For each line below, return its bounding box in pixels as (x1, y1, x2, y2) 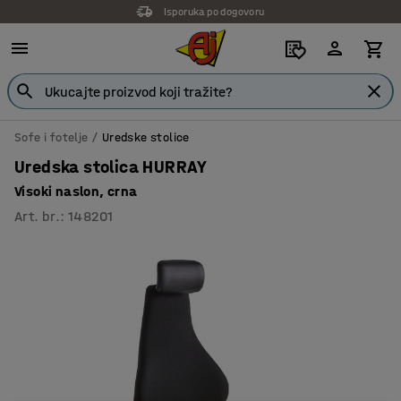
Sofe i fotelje (14, 130, 89, 145)
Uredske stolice (101, 130, 190, 145)
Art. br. (14, 208, 61, 225)
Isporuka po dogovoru (163, 5, 265, 18)
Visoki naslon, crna (14, 183, 138, 200)
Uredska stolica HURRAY (14, 157, 208, 177)
